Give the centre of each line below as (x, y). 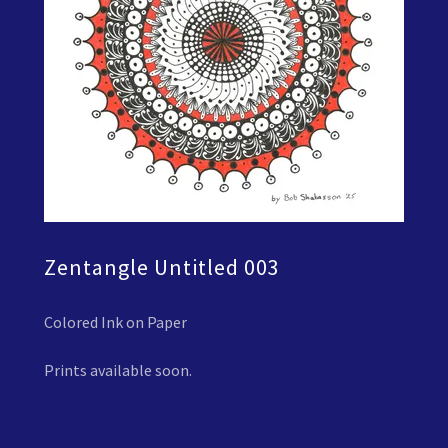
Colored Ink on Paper (115, 321)
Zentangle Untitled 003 (162, 267)
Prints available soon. (118, 369)
